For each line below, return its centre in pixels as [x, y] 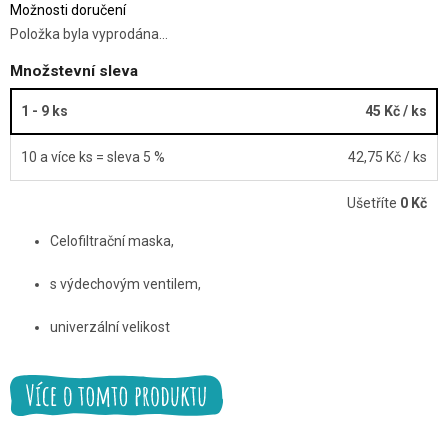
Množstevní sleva [74, 70]
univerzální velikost [110, 327]
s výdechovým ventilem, [125, 284]
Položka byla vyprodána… [89, 33]
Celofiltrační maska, [112, 241]
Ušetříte [373, 203]
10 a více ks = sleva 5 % [93, 157]
